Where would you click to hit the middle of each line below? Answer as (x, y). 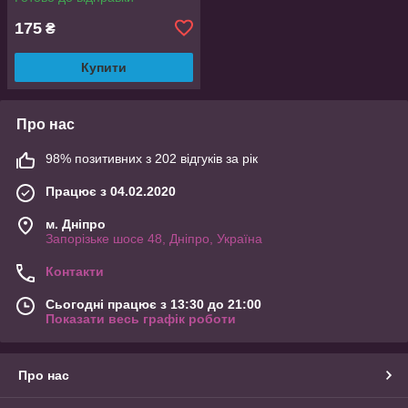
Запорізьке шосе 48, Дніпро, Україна (154, 238)
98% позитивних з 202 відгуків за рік (152, 158)
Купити (104, 67)
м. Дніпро (76, 224)
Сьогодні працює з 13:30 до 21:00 (153, 304)
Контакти (75, 271)
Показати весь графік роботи (141, 318)
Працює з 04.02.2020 (111, 191)
